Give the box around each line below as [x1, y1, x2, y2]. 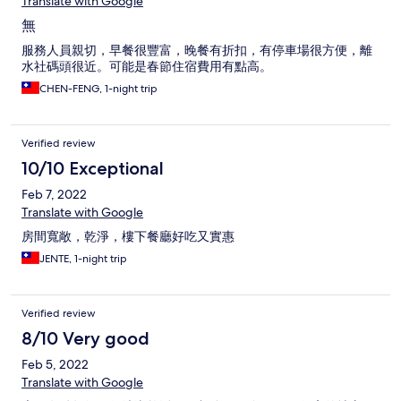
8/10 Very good [21, 328, 149, 350]
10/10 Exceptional [21, 158, 164, 180]
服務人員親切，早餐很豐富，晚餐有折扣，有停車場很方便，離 [21, 42, 372, 59]
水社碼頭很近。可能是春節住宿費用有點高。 [21, 58, 272, 75]
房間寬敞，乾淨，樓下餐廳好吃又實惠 [21, 228, 235, 245]
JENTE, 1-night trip [39, 252, 127, 267]
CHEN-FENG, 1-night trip [39, 81, 158, 97]
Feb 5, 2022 [21, 356, 89, 373]
